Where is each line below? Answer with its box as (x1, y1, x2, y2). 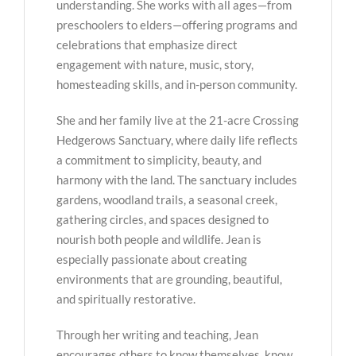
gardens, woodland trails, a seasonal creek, (56, 192, 277, 207)
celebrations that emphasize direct (56, 37, 238, 52)
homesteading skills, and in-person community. (56, 76, 297, 91)
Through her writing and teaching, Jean (56, 327, 258, 342)
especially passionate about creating (56, 251, 247, 266)
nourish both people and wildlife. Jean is (56, 231, 261, 246)
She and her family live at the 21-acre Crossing (56, 112, 299, 127)
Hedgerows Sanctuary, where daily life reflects (56, 132, 298, 147)
